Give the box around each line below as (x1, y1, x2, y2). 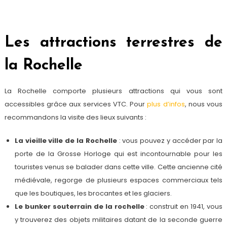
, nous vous (184, 99, 223, 109)
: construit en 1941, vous (144, 201, 223, 211)
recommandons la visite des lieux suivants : (4, 112, 146, 122)
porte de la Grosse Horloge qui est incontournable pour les (14, 148, 223, 159)
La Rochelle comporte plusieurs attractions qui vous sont (4, 86, 223, 96)
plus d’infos (147, 99, 185, 109)
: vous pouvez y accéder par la (117, 135, 223, 145)
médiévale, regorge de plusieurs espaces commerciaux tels (14, 175, 223, 185)
